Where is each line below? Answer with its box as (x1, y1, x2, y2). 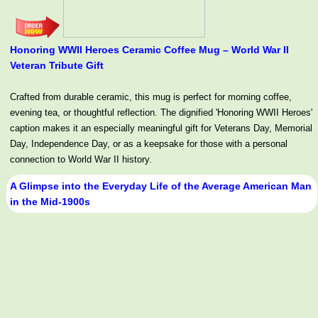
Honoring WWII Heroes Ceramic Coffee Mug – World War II (10, 44, 289, 56)
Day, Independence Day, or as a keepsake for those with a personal (10, 138, 287, 150)
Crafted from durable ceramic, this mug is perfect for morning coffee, (10, 92, 292, 103)
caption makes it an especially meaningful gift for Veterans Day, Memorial (10, 123, 312, 134)
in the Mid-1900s (10, 196, 90, 208)
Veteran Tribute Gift (10, 60, 104, 72)
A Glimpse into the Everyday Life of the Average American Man (10, 180, 312, 192)
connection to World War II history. (10, 154, 152, 165)
